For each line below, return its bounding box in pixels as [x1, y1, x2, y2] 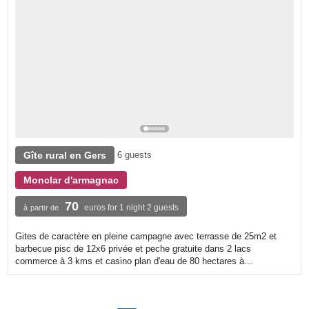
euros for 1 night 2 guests [84, 202, 179, 212]
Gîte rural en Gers [23, 149, 107, 161]
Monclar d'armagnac [23, 174, 119, 186]
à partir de [23, 203, 59, 212]
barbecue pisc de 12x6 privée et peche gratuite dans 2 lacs [15, 243, 252, 254]
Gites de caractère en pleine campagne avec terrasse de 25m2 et [15, 230, 277, 241]
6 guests [117, 149, 152, 160]
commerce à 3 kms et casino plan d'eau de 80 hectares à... [15, 255, 253, 266]
